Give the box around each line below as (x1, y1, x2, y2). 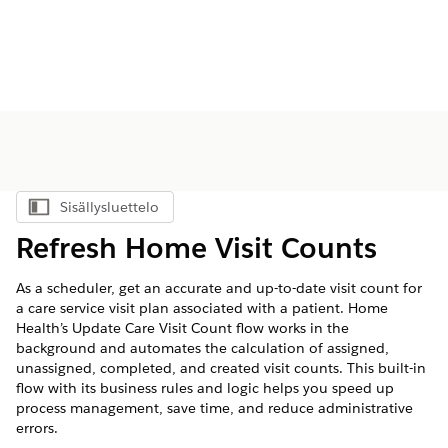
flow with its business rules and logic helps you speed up (16, 379, 394, 397)
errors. (16, 419, 58, 437)
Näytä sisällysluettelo (93, 203, 218, 221)
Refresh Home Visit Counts (16, 230, 377, 266)
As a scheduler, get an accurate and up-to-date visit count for (16, 279, 422, 297)
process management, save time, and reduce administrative (16, 399, 413, 417)
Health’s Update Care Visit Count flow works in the (16, 319, 349, 337)
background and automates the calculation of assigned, (16, 339, 389, 357)
